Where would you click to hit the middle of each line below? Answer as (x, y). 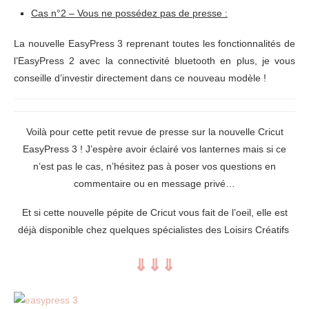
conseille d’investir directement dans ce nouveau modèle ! (140, 78)
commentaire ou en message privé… (154, 183)
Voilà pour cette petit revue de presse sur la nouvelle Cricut (154, 131)
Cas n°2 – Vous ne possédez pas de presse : (129, 13)
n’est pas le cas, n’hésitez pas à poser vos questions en (154, 166)
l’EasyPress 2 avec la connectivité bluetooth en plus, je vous (154, 60)
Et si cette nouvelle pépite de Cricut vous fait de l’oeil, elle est (154, 212)
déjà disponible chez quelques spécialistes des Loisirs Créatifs (154, 229)
